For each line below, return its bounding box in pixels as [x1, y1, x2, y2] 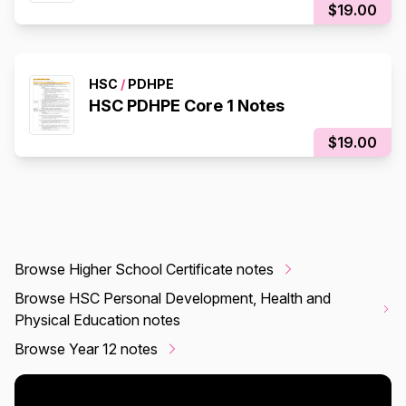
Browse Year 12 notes [14, 339, 158, 358]
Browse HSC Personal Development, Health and [14, 288, 331, 307]
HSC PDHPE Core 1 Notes [89, 95, 285, 115]
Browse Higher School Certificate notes [14, 259, 274, 278]
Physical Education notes [14, 310, 180, 329]
